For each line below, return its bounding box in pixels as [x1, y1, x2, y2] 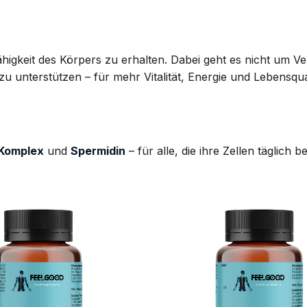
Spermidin [71, 143, 125, 158]
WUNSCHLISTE [58, 236, 123, 247]
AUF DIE [74, 225, 106, 235]
